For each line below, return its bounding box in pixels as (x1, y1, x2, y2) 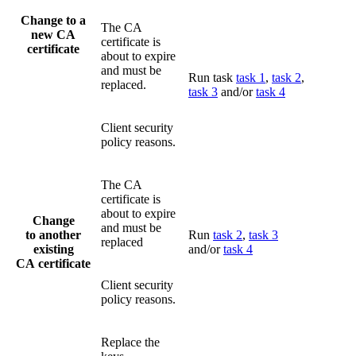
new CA (31, 28, 75, 41)
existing (33, 242, 74, 256)
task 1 (236, 71, 265, 84)
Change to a (21, 14, 86, 27)
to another (25, 228, 81, 242)
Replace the (101, 335, 160, 349)
